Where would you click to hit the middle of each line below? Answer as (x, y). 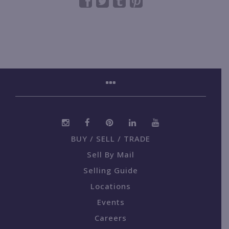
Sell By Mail (111, 155)
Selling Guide (111, 170)
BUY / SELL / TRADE (111, 139)
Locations (111, 186)
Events (111, 202)
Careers (111, 218)
